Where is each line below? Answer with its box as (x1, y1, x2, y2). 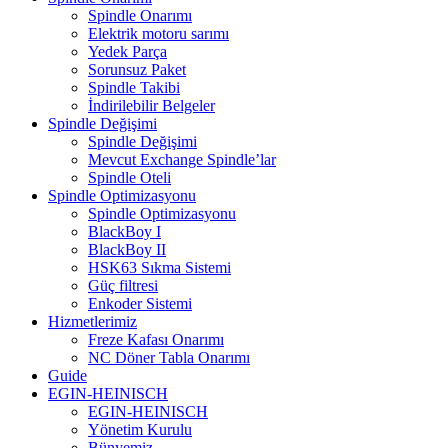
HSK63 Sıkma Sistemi (88, 258, 231, 276)
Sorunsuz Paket (88, 60, 186, 78)
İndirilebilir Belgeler (88, 96, 215, 114)
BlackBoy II (88, 240, 166, 258)
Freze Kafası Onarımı (88, 330, 224, 348)
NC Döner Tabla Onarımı (88, 348, 250, 366)
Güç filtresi (88, 276, 158, 294)
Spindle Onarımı (88, 6, 192, 24)
